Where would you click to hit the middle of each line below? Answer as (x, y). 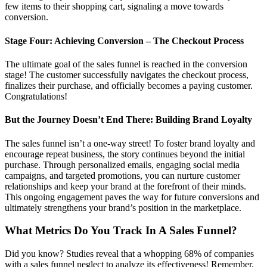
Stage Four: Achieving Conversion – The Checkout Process (124, 41)
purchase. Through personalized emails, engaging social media (122, 164)
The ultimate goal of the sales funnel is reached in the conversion (126, 64)
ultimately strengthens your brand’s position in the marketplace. (123, 207)
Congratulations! (36, 96)
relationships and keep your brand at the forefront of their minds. (125, 186)
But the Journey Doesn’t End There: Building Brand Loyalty (128, 120)
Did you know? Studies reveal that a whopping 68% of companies (129, 253)
